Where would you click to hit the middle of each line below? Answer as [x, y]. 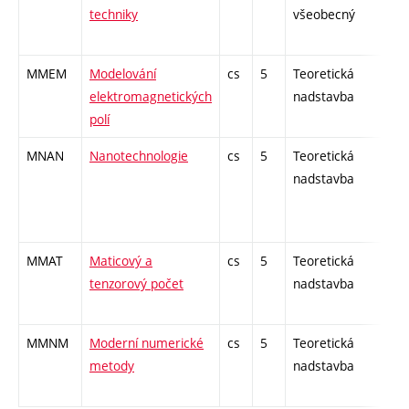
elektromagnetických [151, 96]
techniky [114, 14]
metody [112, 365]
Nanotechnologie [139, 155]
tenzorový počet [136, 283]
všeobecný [324, 14]
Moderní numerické [147, 342]
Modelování [123, 73]
